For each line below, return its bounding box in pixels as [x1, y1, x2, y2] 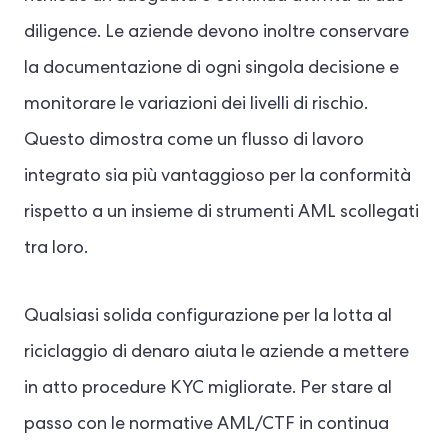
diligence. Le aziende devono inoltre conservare [24, 24, 409, 43]
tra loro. [24, 240, 88, 259]
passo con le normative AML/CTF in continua [24, 416, 389, 435]
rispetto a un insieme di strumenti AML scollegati [24, 204, 419, 223]
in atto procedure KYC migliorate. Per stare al [24, 380, 392, 399]
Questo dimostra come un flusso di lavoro [24, 132, 364, 151]
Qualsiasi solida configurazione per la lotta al [24, 308, 392, 327]
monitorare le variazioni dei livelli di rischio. [24, 96, 368, 115]
